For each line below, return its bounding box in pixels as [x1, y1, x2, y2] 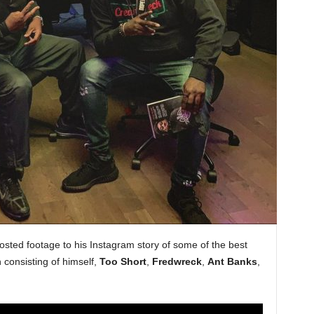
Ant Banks [207, 256, 257, 267]
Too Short [99, 256, 146, 267]
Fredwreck [151, 256, 202, 267]
